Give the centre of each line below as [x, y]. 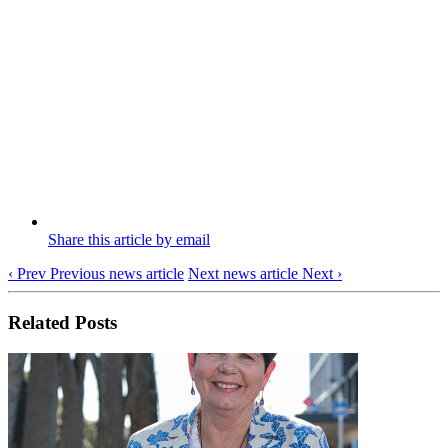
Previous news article [117, 274]
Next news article [243, 274]
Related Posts [62, 322]
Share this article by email [129, 240]
